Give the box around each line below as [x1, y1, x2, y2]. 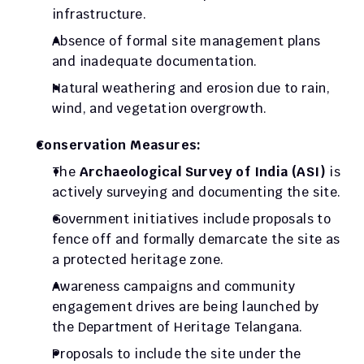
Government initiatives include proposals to [52, 210, 331, 227]
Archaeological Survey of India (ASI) [79, 163, 327, 180]
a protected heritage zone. [52, 251, 224, 268]
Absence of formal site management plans [52, 32, 321, 50]
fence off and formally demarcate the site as [52, 231, 340, 248]
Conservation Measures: [36, 136, 201, 154]
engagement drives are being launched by [52, 298, 319, 315]
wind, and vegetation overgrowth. [52, 100, 267, 117]
